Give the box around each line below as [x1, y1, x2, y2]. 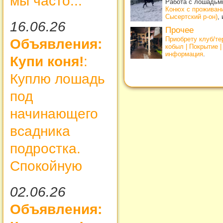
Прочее [165, 25, 194, 35]
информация [165, 50, 203, 58]
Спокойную [10, 158, 82, 174]
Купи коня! [10, 53, 84, 69]
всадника [10, 123, 70, 139]
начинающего [10, 106, 98, 121]
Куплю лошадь [10, 71, 105, 87]
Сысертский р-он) [165, 12, 218, 20]
